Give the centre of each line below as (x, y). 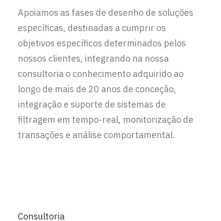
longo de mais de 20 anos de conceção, (97, 89)
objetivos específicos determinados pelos (102, 43)
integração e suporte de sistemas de (92, 104)
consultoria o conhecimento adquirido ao (101, 74)
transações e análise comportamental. (96, 135)
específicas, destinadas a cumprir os (92, 28)
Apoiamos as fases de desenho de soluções (106, 13)
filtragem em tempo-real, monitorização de (106, 120)
